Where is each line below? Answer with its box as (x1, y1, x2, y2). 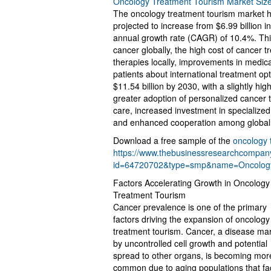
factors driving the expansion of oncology (113, 212, 270, 225)
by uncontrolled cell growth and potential (113, 237, 267, 249)
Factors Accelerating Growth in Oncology (113, 176, 270, 189)
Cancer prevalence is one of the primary (113, 200, 267, 213)
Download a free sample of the (113, 134, 233, 146)
